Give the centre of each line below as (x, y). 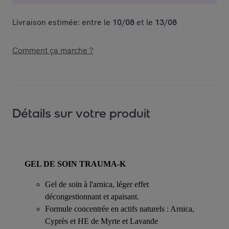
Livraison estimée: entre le (62, 22)
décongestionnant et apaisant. (92, 196)
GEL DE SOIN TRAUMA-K (75, 164)
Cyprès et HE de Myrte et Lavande (101, 221)
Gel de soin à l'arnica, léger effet (97, 184)
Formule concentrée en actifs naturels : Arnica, (120, 209)
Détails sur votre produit (82, 113)
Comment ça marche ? (53, 50)
